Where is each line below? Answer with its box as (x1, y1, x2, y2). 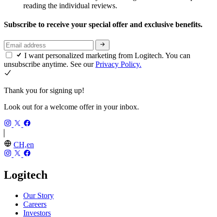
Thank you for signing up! (4, 86, 84, 95)
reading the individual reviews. (23, 1, 117, 10)
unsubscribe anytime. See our (4, 60, 95, 69)
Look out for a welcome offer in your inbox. (4, 103, 139, 111)
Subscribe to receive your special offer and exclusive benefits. (4, 20, 204, 29)
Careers (23, 200, 46, 208)
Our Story (23, 191, 54, 200)
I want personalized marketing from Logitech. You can (24, 51, 190, 60)
